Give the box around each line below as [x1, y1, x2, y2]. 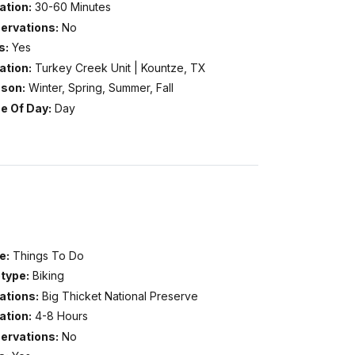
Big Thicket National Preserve [41, 288, 198, 303]
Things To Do [12, 248, 84, 262]
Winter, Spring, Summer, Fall [28, 81, 174, 95]
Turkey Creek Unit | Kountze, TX [34, 60, 206, 74]
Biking [32, 269, 64, 283]
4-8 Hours [34, 309, 88, 323]
